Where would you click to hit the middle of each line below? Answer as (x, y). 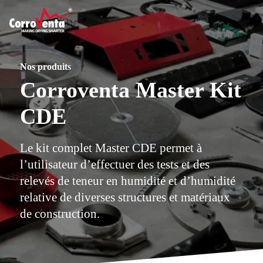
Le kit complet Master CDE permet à (111, 148)
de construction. (60, 213)
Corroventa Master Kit (130, 90)
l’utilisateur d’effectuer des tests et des (114, 164)
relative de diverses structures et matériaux (125, 197)
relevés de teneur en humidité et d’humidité (127, 181)
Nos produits (45, 66)
